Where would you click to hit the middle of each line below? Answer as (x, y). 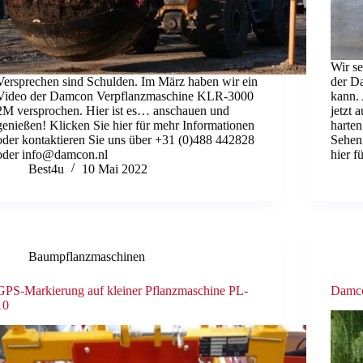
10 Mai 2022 (115, 169)
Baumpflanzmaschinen (87, 256)
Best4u (47, 169)
